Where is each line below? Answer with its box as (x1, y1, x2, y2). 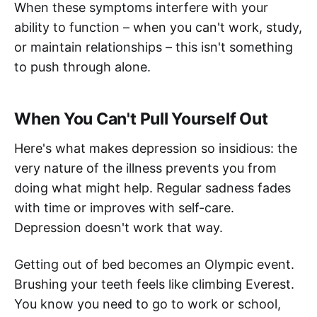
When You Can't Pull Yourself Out (14, 109, 268, 129)
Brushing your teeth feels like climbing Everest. (14, 277, 294, 292)
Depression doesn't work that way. (14, 220, 223, 236)
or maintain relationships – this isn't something (14, 40, 293, 55)
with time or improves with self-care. (14, 200, 234, 216)
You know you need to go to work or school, (14, 296, 281, 312)
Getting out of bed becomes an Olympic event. (14, 257, 294, 272)
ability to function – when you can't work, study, (14, 20, 302, 35)
